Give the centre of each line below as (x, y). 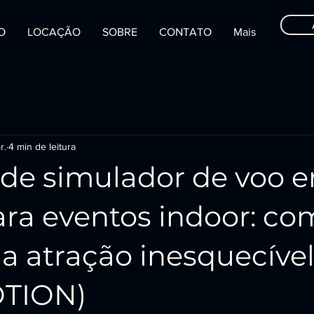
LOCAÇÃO (54, 32)
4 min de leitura (42, 146)
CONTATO (185, 32)
